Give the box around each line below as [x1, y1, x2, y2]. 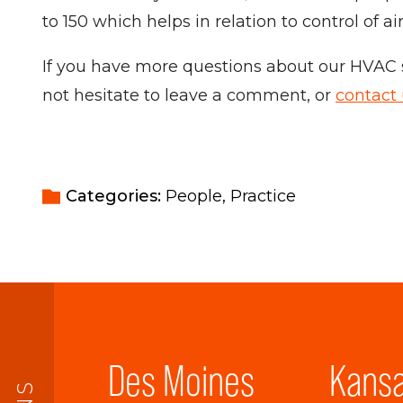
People [166, 186, 222, 206]
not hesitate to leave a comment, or [42, 85, 336, 105]
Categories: [66, 186, 166, 206]
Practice [230, 186, 296, 206]
